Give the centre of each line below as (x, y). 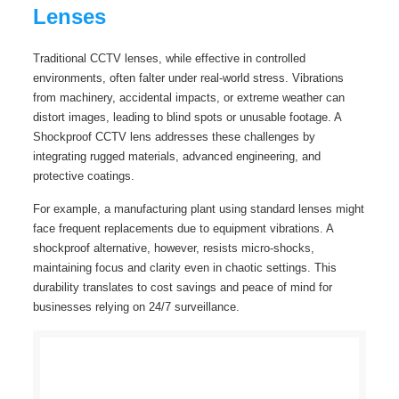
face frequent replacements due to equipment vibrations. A (183, 228)
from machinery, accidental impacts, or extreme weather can (188, 98)
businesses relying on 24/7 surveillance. (136, 307)
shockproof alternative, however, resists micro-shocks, (173, 248)
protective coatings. (83, 176)
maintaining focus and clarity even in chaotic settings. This (184, 268)
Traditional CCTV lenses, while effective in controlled (169, 58)
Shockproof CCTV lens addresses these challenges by (174, 137)
